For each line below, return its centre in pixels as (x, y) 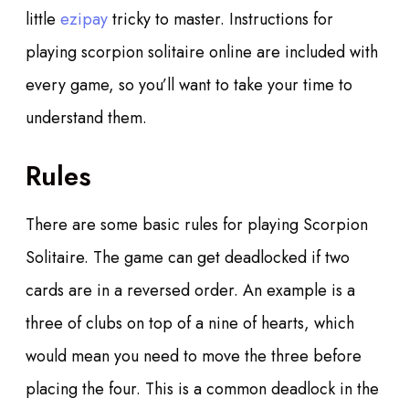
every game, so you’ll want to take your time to (189, 85)
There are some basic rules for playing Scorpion (197, 225)
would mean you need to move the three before (194, 357)
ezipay (84, 20)
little (43, 20)
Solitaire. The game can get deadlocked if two (188, 258)
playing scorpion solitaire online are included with (202, 52)
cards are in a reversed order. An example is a (190, 291)
